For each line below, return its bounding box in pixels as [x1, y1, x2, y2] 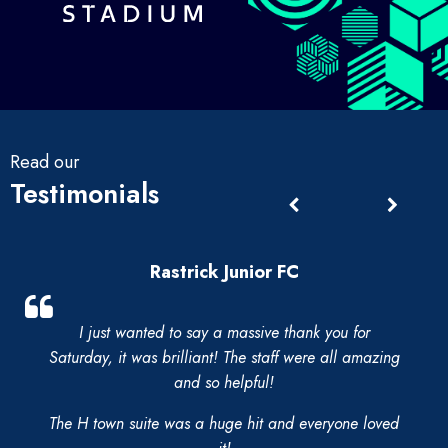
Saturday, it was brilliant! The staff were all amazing [48, 345, 400, 369]
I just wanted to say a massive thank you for [78, 320, 370, 344]
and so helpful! [174, 370, 274, 394]
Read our [10, 148, 80, 175]
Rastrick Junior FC [149, 258, 299, 285]
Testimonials [10, 173, 159, 213]
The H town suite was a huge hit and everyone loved [49, 411, 399, 435]
